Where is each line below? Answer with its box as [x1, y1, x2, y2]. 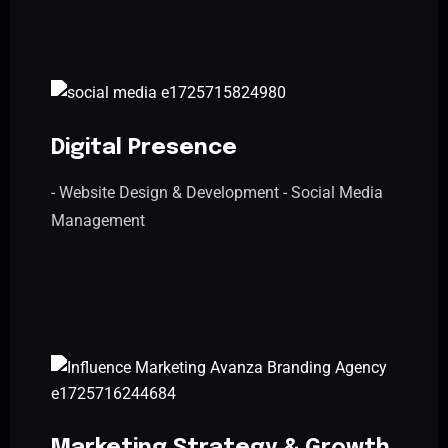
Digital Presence [51, 136, 237, 159]
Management [51, 210, 145, 230]
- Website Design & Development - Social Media [51, 182, 383, 202]
